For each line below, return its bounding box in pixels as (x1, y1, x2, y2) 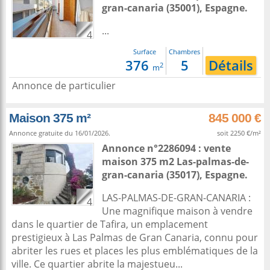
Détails (209, 56, 253, 75)
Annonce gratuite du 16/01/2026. (9, 128, 110, 137)
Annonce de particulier (12, 79, 116, 92)
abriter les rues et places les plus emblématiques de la (11, 244, 258, 257)
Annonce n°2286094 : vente (102, 142, 231, 155)
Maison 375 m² (9, 111, 90, 125)
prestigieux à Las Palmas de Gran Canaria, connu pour (11, 231, 258, 244)
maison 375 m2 (102, 155, 177, 168)
